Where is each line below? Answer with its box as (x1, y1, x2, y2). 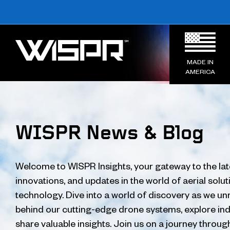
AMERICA (185, 67, 215, 76)
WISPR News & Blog (15, 124, 204, 144)
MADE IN (187, 57, 214, 66)
